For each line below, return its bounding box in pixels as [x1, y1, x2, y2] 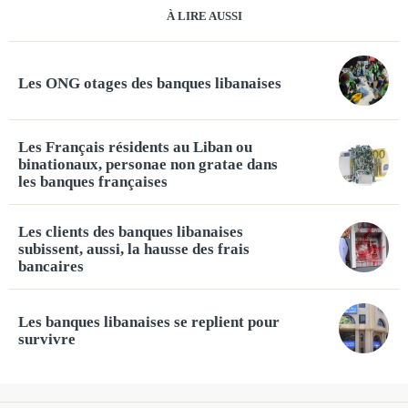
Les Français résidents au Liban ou [18, 138, 252, 156]
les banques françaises [18, 173, 168, 190]
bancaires [18, 258, 84, 275]
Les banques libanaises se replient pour [18, 313, 280, 331]
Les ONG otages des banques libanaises [18, 74, 281, 92]
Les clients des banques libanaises [18, 223, 243, 240]
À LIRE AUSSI [166, 10, 242, 23]
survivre [18, 331, 76, 348]
